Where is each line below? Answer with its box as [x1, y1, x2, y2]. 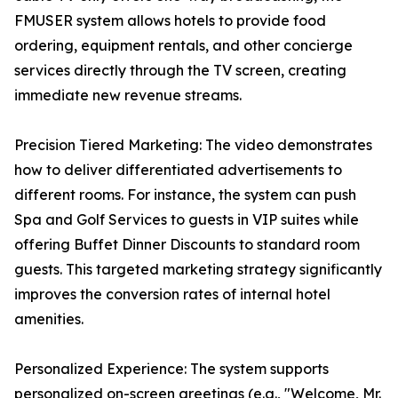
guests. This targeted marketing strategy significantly [14, 260, 382, 279]
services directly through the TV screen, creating [14, 61, 346, 80]
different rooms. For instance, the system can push [14, 186, 356, 204]
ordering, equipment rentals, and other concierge [14, 36, 353, 55]
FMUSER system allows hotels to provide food [14, 12, 326, 30]
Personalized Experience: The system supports [14, 360, 329, 378]
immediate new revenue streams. [14, 86, 242, 105]
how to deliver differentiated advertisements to [14, 161, 342, 179]
